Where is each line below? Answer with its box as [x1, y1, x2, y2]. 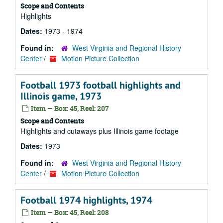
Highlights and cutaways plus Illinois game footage [20, 126, 179, 136]
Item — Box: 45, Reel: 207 [29, 104, 109, 113]
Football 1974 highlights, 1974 [20, 194, 152, 207]
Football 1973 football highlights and [20, 79, 181, 92]
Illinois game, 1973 [20, 90, 102, 103]
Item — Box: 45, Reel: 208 [29, 208, 109, 217]
